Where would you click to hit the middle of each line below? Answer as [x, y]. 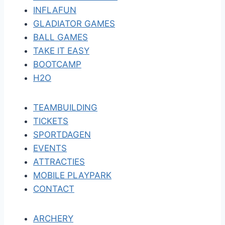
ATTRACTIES [59, 162]
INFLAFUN [55, 10]
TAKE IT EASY [61, 51]
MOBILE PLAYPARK [72, 175]
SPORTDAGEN [62, 135]
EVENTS [50, 148]
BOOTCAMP [57, 64]
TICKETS [51, 121]
